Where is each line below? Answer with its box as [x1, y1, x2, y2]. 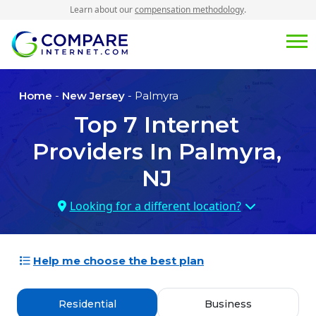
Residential [58, 298, 116, 311]
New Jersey [62, 89, 125, 103]
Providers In [32, 138, 178, 166]
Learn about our [70, 4, 135, 16]
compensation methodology [135, 4, 244, 16]
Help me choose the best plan [33, 254, 204, 268]
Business [205, 298, 252, 311]
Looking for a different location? [69, 198, 241, 214]
